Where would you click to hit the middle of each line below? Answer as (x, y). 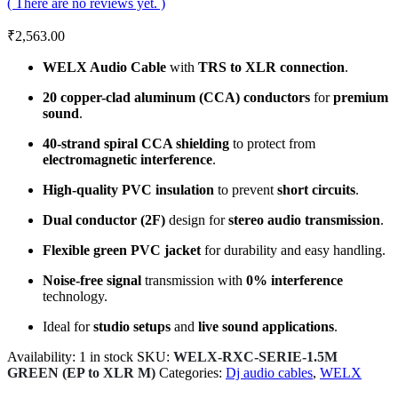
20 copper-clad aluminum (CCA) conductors (176, 98)
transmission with (194, 281)
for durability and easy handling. (293, 251)
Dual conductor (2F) (104, 220)
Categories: (192, 373)
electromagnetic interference (127, 160)
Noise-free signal (92, 281)
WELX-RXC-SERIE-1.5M (255, 357)
